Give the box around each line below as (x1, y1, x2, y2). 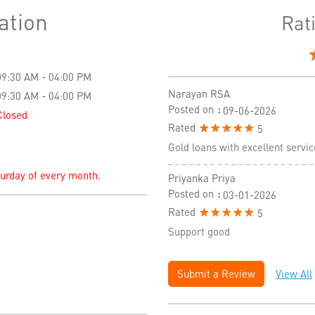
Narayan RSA (168, 86, 230, 101)
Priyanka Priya (168, 170, 236, 185)
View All (276, 266, 312, 281)
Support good (168, 224, 230, 238)
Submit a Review (177, 266, 255, 281)
